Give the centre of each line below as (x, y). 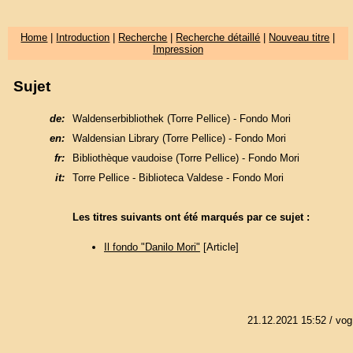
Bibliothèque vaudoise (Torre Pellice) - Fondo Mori (186, 158)
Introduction (83, 37)
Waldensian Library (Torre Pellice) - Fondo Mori (179, 138)
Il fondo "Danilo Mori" (152, 247)
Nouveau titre (299, 37)
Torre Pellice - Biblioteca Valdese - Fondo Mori (178, 177)
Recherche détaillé (218, 37)
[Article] (219, 247)
